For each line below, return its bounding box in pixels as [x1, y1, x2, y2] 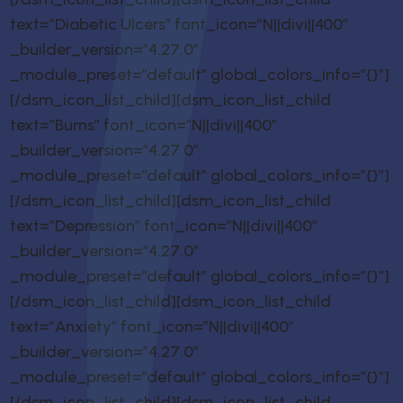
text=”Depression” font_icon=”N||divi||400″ [10, 216, 318, 237]
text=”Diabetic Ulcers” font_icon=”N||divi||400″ [10, 14, 349, 35]
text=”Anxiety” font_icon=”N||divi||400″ [10, 317, 295, 337]
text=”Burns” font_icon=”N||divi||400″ [10, 115, 278, 136]
